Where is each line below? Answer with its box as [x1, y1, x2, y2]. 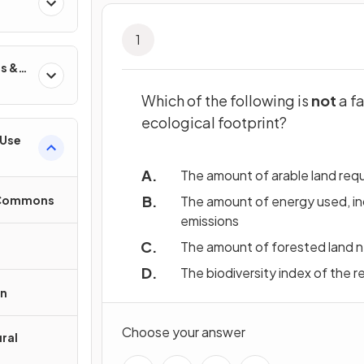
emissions [180, 212, 244, 229]
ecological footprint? [141, 113, 292, 132]
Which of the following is [141, 91, 311, 110]
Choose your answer [122, 323, 245, 340]
